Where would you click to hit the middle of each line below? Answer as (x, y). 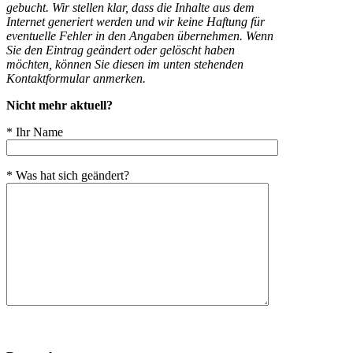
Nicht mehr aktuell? (59, 106)
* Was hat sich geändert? (68, 176)
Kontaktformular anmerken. (76, 79)
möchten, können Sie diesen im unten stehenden (125, 65)
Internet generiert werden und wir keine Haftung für (136, 22)
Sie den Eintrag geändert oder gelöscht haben (121, 50)
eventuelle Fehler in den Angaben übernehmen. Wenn (140, 36)
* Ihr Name (35, 132)
